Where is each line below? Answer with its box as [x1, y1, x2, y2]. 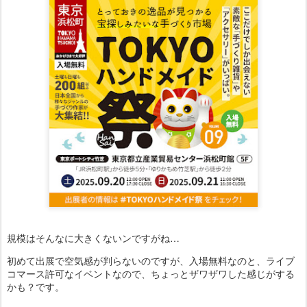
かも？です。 [7, 280, 64, 293]
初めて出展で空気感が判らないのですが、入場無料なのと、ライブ [7, 254, 295, 267]
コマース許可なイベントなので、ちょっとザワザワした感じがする [7, 267, 295, 280]
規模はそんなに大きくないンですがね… [7, 231, 180, 245]
